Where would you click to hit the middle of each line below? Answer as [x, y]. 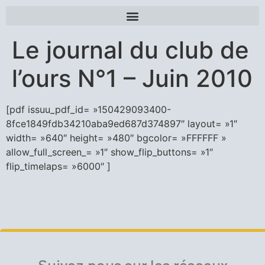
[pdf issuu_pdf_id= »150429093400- [88, 109]
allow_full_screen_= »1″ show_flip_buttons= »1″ [109, 152]
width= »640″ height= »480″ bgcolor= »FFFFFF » [116, 138]
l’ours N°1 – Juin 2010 [132, 78]
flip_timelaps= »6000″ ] [58, 166]
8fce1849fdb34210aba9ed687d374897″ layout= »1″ [122, 124]
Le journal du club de [130, 50]
